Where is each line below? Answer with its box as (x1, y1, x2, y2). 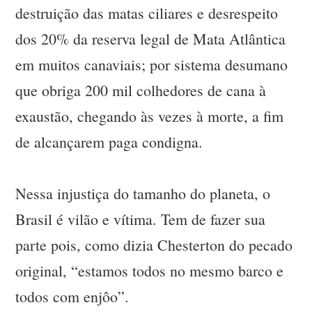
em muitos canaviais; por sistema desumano (15, 54, 288, 75)
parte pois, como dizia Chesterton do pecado (15, 235, 293, 256)
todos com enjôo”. (15, 286, 130, 307)
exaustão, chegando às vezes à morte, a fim (15, 106, 284, 127)
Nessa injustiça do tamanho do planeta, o (15, 183, 271, 204)
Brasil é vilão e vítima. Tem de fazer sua (15, 209, 266, 230)
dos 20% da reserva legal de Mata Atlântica (15, 29, 286, 49)
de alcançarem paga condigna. (15, 132, 203, 153)
